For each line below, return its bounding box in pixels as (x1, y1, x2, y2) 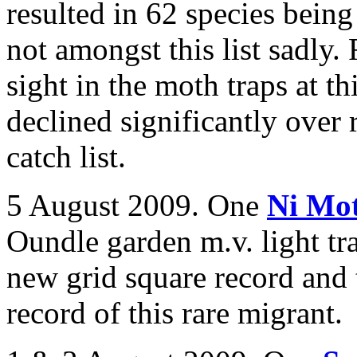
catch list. (6, 139, 126, 174)
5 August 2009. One (6, 188, 267, 222)
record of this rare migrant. (6, 296, 343, 330)
